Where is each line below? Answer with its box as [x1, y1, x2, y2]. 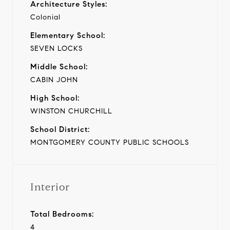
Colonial [30, 12, 61, 22]
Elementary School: [30, 30, 105, 40]
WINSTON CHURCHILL [30, 106, 112, 116]
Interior [30, 180, 70, 194]
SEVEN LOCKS [30, 44, 83, 53]
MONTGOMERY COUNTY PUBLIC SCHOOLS [30, 138, 189, 147]
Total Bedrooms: [30, 209, 94, 219]
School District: [30, 124, 90, 134]
